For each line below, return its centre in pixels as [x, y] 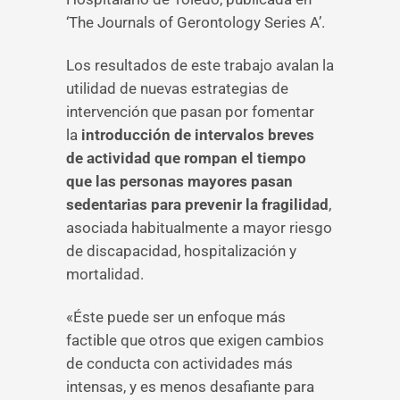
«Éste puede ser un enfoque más [176, 317]
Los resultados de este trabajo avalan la [200, 65]
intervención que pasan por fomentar [190, 112]
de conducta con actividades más [179, 363]
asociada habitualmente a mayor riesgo [199, 228]
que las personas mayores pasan [179, 181]
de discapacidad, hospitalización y [181, 251]
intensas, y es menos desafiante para [190, 387]
